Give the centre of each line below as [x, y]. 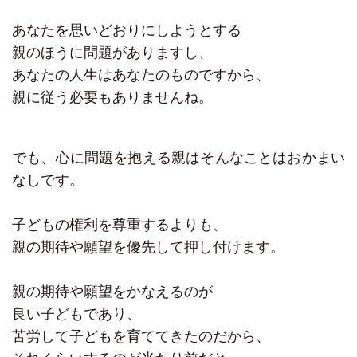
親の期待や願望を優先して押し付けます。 [148, 247]
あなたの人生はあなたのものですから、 [141, 75]
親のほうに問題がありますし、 [112, 53]
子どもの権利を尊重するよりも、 [120, 225]
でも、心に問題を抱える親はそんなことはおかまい [178, 158]
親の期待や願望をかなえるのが [112, 292]
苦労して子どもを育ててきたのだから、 [141, 337]
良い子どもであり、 [76, 314]
